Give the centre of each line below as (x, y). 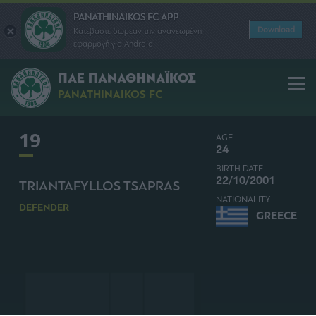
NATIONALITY (243, 199)
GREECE (276, 216)
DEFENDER (44, 207)
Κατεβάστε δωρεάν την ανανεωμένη (138, 31)
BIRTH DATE (240, 168)
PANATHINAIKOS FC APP (126, 17)
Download (276, 30)
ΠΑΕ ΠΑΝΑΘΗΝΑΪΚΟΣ (127, 79)
